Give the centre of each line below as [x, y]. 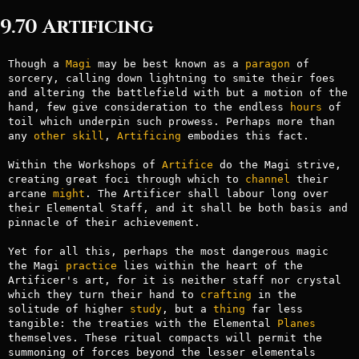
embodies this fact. [245, 135]
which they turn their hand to [104, 294]
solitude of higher [69, 309]
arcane [30, 193]
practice [91, 265]
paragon [267, 63]
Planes [296, 323]
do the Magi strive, [277, 164]
